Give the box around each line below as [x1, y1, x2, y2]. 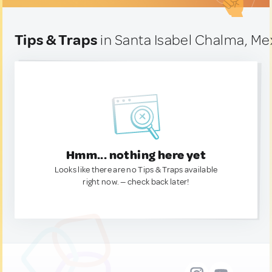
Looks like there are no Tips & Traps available [54, 165, 218, 175]
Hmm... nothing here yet [66, 148, 206, 163]
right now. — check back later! [83, 177, 189, 187]
